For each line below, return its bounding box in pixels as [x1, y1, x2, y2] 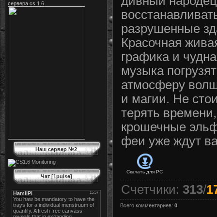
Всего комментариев [120, 202, 171, 209]
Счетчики [121, 183, 176, 197]
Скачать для [126, 169, 155, 175]
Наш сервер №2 [35, 146, 77, 152]
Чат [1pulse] [40, 173, 72, 179]
